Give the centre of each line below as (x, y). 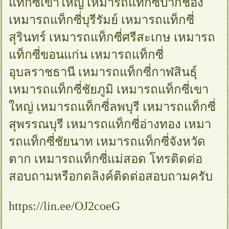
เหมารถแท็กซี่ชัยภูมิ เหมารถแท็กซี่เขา (109, 89)
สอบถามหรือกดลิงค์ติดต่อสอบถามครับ (111, 176)
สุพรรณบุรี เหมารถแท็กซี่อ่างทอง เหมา (110, 124)
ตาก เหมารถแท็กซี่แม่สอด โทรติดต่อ (106, 159)
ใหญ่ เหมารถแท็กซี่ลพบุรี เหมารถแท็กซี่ (112, 107)
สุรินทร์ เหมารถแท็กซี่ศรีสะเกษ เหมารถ (112, 37)
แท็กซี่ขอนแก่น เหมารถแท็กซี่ (86, 54)
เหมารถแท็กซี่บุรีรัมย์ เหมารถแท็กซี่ (102, 20)
